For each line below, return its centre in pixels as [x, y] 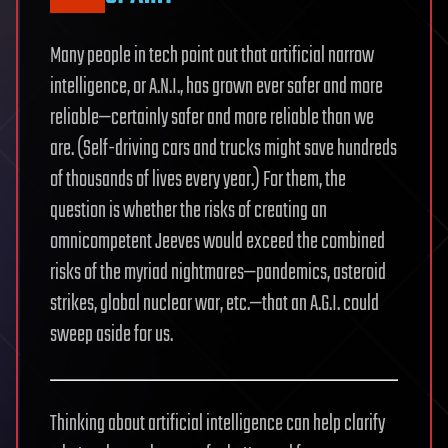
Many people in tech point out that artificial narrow [212, 55]
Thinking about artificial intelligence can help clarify [217, 423]
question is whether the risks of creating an [188, 210]
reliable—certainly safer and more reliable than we [212, 117]
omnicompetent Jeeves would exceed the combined [217, 241]
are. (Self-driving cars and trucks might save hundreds [223, 148]
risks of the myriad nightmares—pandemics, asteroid [218, 272]
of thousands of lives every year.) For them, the [198, 179]
